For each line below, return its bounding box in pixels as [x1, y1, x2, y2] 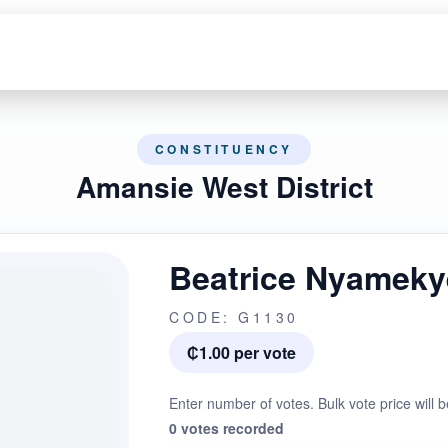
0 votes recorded [169, 418, 284, 438]
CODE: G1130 [169, 307, 299, 327]
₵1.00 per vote [187, 341, 296, 364]
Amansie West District [75, 166, 373, 207]
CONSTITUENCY [154, 140, 294, 158]
